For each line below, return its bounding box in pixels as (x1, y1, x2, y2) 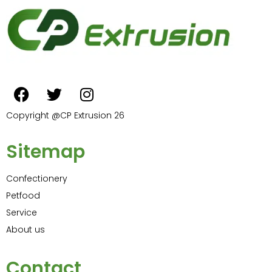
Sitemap (6, 139, 85, 165)
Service (6, 206, 37, 219)
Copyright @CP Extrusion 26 (6, 109, 124, 122)
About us (6, 223, 45, 236)
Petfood (6, 189, 40, 202)
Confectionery (6, 172, 67, 185)
